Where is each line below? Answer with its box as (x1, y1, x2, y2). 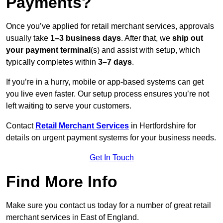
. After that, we (121, 34, 172, 43)
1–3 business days (50, 34, 121, 43)
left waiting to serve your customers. (6, 102, 131, 111)
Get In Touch (89, 153, 134, 162)
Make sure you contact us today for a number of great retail (6, 201, 211, 210)
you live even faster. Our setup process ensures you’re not (6, 90, 209, 99)
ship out (172, 34, 203, 43)
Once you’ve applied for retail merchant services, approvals (6, 22, 214, 31)
